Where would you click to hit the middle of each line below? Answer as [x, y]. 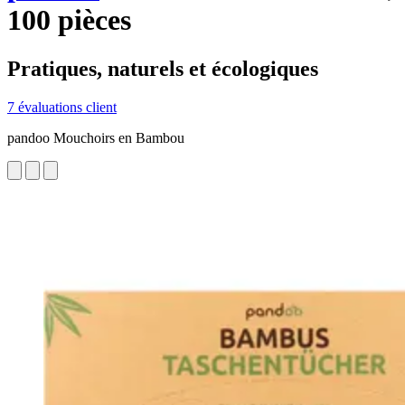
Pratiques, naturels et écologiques [163, 68]
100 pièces [69, 20]
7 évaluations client [62, 107]
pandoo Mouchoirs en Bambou [96, 137]
